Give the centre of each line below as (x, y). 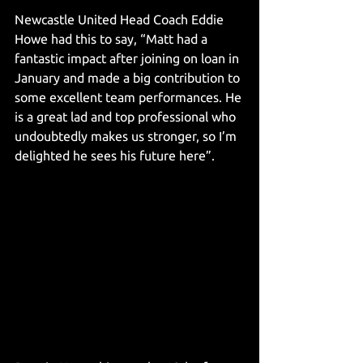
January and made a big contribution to (129, 78)
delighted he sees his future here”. (115, 156)
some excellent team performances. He (130, 97)
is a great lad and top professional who (127, 117)
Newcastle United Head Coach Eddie (121, 19)
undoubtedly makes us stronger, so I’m (127, 136)
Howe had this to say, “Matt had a (113, 39)
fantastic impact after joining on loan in (128, 58)
